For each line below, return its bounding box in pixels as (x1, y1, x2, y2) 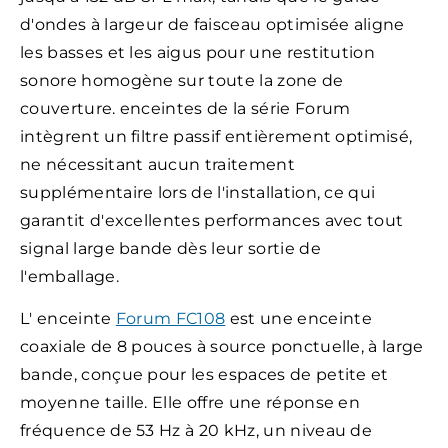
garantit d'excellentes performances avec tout (20, 210, 404, 230)
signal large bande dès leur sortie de (20, 238, 321, 258)
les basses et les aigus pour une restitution (20, 42, 376, 62)
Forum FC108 (115, 309, 226, 329)
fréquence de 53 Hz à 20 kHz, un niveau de (20, 421, 373, 441)
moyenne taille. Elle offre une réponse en (20, 393, 361, 413)
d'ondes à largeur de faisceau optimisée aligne (20, 14, 405, 34)
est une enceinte (229, 309, 372, 329)
